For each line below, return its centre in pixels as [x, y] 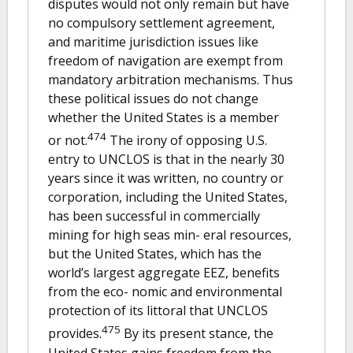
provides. [75, 334]
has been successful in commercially [154, 216]
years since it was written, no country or [166, 178]
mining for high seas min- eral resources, [170, 235]
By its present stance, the [197, 334]
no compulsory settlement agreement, [162, 22]
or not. [68, 141]
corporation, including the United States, [168, 197]
